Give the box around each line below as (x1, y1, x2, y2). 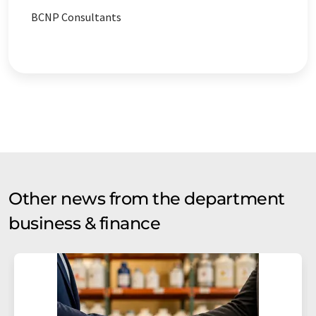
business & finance (8, 213, 161, 233)
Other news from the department (8, 188, 285, 209)
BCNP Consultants (31, 10, 121, 24)
